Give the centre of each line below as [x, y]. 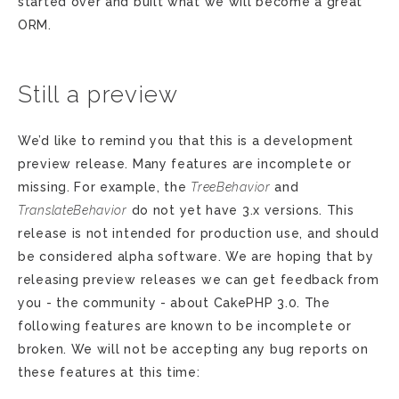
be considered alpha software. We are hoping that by [196, 256]
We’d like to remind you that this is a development [186, 141]
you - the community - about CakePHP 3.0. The [174, 303]
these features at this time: [109, 372]
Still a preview [98, 94]
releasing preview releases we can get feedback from [199, 280]
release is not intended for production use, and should [199, 233]
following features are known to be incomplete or [185, 326]
